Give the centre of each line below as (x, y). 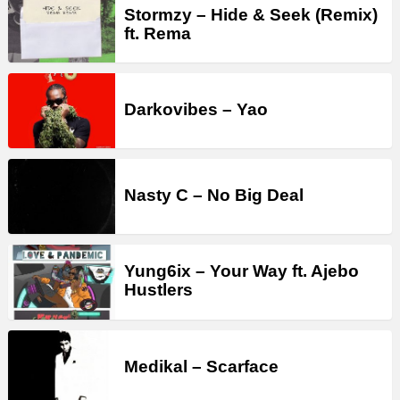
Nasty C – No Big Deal (214, 195)
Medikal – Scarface (201, 366)
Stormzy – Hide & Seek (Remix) (251, 14)
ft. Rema (158, 33)
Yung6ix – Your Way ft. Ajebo (242, 271)
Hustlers (158, 290)
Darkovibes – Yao (196, 109)
